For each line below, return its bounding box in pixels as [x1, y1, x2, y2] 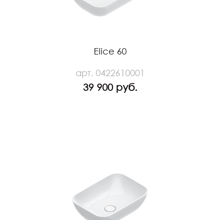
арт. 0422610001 [75, 67, 145, 78]
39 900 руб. [82, 81, 137, 93]
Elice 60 [93, 45, 127, 56]
